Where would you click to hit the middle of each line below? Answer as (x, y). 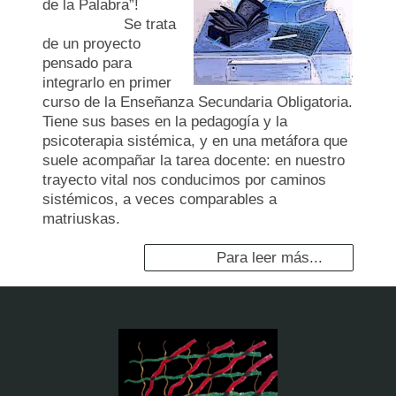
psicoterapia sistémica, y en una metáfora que (195, 141)
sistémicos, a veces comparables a (160, 200)
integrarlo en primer (107, 83)
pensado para (87, 64)
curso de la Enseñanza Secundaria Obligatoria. (198, 103)
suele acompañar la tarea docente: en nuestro (194, 161)
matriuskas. (81, 219)
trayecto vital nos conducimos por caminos (184, 180)
